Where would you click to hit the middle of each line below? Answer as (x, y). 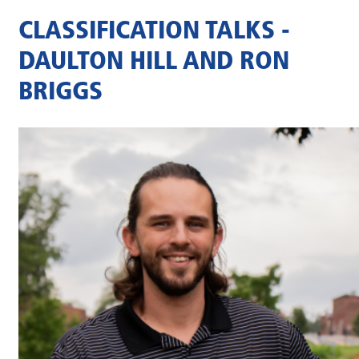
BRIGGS (61, 93)
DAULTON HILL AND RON (154, 63)
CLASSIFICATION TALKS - (154, 32)
